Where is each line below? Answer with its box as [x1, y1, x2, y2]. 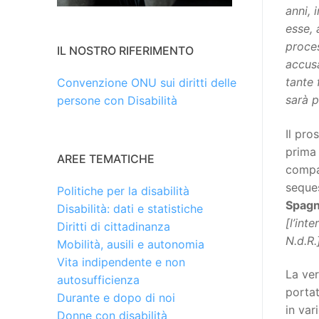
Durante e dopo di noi [57, 291, 175, 305]
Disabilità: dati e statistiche [57, 202, 203, 216]
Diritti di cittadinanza [57, 219, 170, 234]
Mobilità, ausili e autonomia [57, 237, 204, 252]
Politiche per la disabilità [57, 184, 189, 199]
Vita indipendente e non [57, 255, 185, 270]
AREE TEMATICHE [57, 152, 155, 167]
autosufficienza [57, 273, 140, 288]
